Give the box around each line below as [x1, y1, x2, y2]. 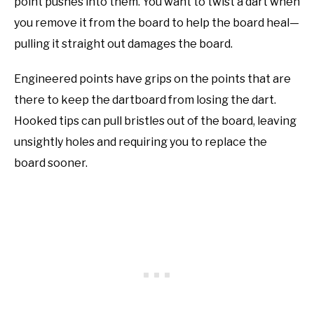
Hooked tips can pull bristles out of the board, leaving [14, 114, 296, 128]
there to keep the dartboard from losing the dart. [14, 93, 276, 107]
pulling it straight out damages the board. [14, 36, 233, 50]
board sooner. [14, 156, 88, 170]
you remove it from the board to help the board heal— [14, 15, 299, 29]
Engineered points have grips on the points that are [14, 71, 291, 86]
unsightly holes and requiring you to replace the [14, 135, 267, 149]
